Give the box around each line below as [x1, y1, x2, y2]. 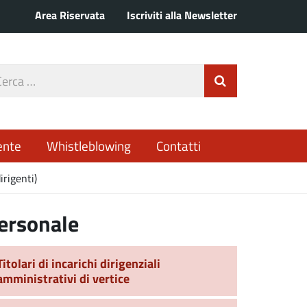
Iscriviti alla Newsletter [127, 7, 237, 23]
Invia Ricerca [236, 73, 302, 89]
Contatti [156, 136, 201, 155]
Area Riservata [35, 7, 105, 23]
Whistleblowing [46, 136, 131, 155]
